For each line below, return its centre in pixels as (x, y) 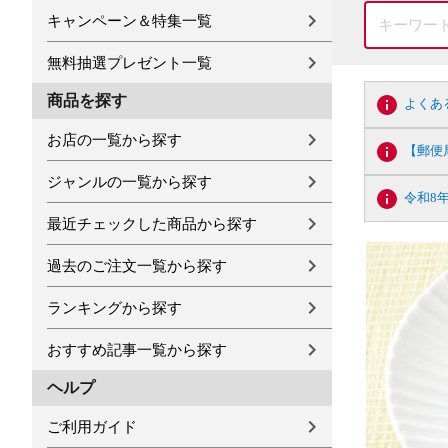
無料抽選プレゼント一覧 (129, 62)
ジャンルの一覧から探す (129, 181)
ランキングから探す (114, 307)
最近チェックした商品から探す (152, 223)
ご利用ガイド (92, 426)
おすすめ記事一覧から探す (137, 349)
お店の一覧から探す (114, 139)
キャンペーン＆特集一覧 (129, 20)
